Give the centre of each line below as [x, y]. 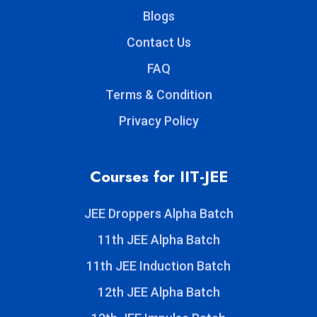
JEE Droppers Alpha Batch [158, 215]
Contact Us [158, 44]
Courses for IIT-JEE [158, 178]
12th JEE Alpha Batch [158, 294]
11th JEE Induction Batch [158, 267]
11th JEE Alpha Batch [158, 241]
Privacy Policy [158, 122]
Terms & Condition [158, 96]
